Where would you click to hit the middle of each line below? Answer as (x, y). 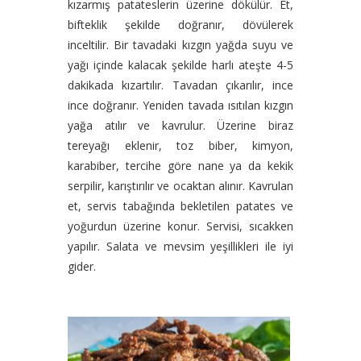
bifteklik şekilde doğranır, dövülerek (180, 25)
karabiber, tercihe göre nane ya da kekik (180, 166)
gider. (82, 266)
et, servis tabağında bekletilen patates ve (180, 206)
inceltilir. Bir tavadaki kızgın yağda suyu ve (180, 45)
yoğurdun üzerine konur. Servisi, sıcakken (180, 226)
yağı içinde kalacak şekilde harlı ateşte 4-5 (180, 65)
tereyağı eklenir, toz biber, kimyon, (180, 145)
